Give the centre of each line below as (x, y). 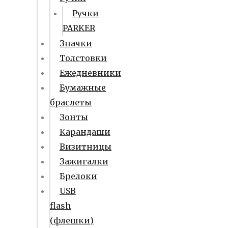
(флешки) (72, 220)
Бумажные (83, 88)
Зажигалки (84, 161)
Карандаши (85, 132)
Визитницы (85, 147)
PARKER (79, 28)
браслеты (71, 102)
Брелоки (78, 176)
